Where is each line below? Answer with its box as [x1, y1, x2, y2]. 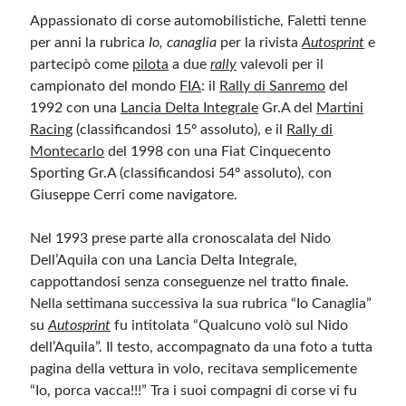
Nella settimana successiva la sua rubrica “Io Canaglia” [30, 296, 372, 311]
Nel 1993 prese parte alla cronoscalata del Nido [30, 231, 332, 246]
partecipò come [30, 57, 133, 72]
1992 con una [30, 101, 121, 115]
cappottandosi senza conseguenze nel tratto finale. [30, 275, 350, 289]
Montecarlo [30, 144, 105, 159]
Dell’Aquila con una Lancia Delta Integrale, [30, 253, 298, 267]
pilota [132, 57, 169, 72]
